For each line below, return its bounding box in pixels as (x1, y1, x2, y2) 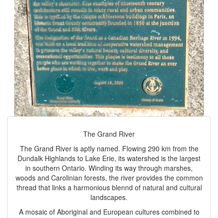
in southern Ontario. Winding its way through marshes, (25, 163, 193, 173)
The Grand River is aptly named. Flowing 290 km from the (19, 144, 199, 154)
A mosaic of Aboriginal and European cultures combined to (18, 207, 200, 217)
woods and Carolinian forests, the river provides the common (15, 173, 203, 183)
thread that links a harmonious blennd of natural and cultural (16, 182, 202, 193)
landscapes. (91, 192, 127, 202)
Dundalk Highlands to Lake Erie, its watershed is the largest (18, 153, 200, 163)
